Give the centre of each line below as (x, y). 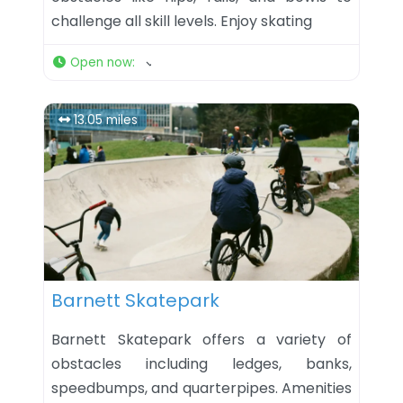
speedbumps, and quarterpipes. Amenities (201, 388)
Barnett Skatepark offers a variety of (201, 339)
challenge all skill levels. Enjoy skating (182, 21)
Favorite (103, 264)
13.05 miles (106, 120)
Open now (101, 62)
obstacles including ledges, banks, (201, 363)
